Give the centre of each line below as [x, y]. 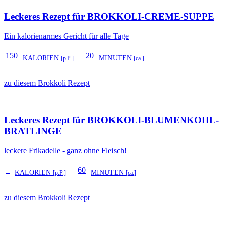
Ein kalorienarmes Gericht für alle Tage [66, 36]
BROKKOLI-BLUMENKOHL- [153, 120]
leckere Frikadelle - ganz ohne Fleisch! [65, 150]
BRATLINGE [33, 131]
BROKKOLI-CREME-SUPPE [151, 17]
